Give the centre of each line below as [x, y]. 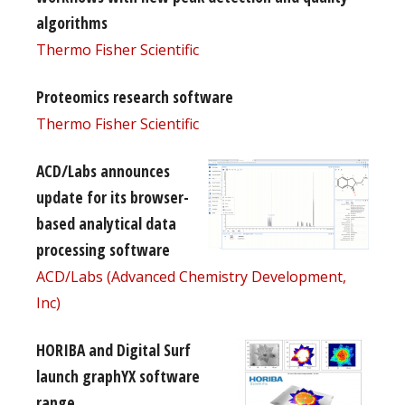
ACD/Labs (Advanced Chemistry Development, [191, 276]
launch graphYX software [118, 376]
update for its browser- [113, 197]
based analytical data [106, 223]
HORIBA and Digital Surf [113, 349]
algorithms [72, 22]
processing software [103, 249]
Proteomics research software [135, 96]
